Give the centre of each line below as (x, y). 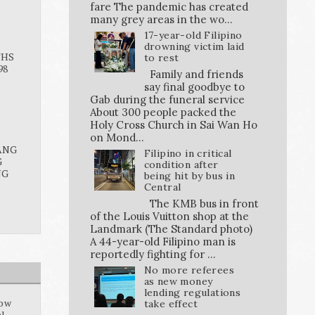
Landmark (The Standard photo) (171, 229)
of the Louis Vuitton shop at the (169, 216)
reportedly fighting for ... (153, 254)
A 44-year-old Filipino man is (163, 241)
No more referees (189, 270)
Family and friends (193, 74)
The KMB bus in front (201, 203)
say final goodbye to (194, 86)
